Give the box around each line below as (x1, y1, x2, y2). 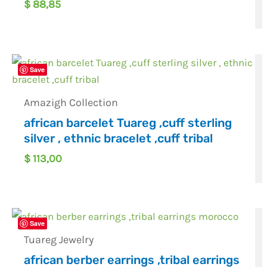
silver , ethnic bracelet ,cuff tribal (24, 131, 213, 145)
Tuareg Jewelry (24, 233, 94, 247)
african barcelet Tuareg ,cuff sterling (24, 115, 232, 130)
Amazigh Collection (24, 95, 119, 109)
